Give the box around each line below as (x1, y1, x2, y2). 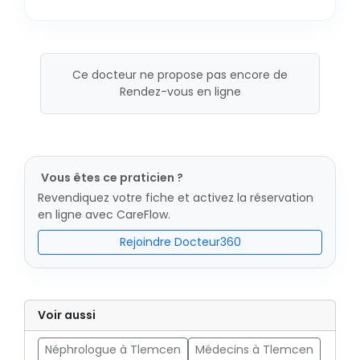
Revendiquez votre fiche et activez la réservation (38, 190, 313, 206)
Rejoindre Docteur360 (119, 234, 241, 250)
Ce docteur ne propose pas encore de (72, 67, 288, 83)
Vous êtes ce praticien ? (41, 170, 183, 186)
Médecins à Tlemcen (195, 342, 313, 358)
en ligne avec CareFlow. (38, 207, 170, 223)
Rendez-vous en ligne (119, 84, 241, 100)
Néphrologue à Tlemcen (45, 342, 181, 358)
